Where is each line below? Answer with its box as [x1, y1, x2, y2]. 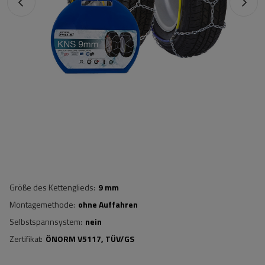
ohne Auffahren [78, 198, 138, 211]
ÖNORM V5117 [46, 232, 101, 245]
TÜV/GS [105, 232, 134, 245]
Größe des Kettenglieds [9, 181, 93, 193]
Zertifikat [9, 232, 41, 245]
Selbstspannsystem [9, 215, 80, 228]
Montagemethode [9, 198, 73, 211]
